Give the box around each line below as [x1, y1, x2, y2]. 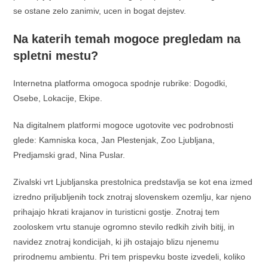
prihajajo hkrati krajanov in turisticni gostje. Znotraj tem [13, 207, 220, 217]
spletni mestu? [13, 49, 99, 62]
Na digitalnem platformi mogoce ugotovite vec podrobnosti [13, 120, 234, 130]
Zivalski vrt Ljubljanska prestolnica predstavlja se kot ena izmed [13, 177, 253, 187]
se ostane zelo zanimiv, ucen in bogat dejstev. [13, 6, 187, 16]
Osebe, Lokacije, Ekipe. [13, 93, 103, 103]
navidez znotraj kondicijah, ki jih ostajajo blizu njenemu [13, 237, 220, 246]
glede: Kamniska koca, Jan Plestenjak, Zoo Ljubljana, [13, 135, 215, 145]
